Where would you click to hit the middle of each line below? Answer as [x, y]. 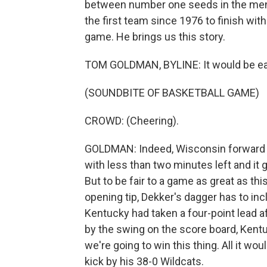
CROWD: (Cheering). [132, 121]
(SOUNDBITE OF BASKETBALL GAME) [172, 93]
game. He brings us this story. [155, 37]
